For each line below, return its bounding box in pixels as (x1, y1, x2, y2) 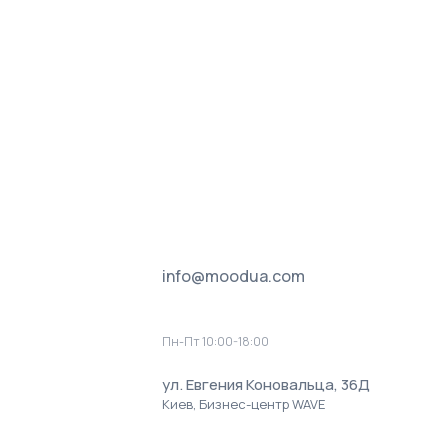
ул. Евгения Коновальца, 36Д (162, 373, 370, 395)
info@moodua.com (162, 264, 305, 287)
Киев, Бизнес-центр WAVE (162, 394, 325, 413)
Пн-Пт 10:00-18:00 (162, 332, 269, 350)
